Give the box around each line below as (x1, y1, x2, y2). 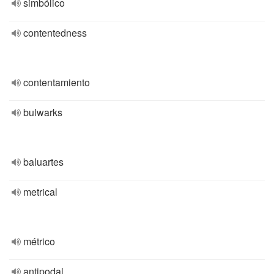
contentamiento (23, 75, 90, 89)
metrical (23, 185, 57, 199)
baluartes (23, 155, 64, 169)
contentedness (23, 26, 87, 40)
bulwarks (23, 105, 62, 119)
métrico (23, 234, 55, 248)
